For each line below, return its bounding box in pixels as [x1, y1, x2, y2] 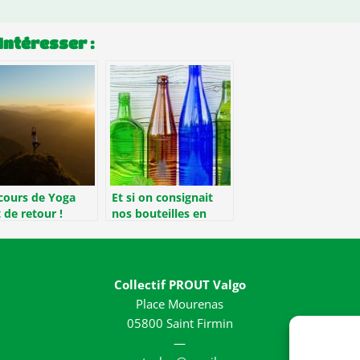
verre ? [112, 222, 149, 238]
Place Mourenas [136, 295, 224, 312]
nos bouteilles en [112, 206, 207, 222]
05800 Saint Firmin [126, 314, 233, 331]
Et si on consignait [112, 190, 213, 206]
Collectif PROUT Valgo [113, 276, 246, 292]
